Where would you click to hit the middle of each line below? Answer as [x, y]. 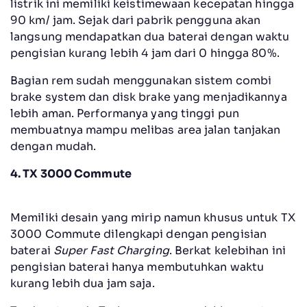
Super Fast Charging [111, 251]
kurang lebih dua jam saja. [83, 284]
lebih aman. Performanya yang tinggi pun [125, 114]
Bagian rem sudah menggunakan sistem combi [141, 81]
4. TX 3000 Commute [71, 174]
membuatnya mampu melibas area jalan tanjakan [146, 130]
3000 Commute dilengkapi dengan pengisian [139, 234]
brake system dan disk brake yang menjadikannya [149, 97]
